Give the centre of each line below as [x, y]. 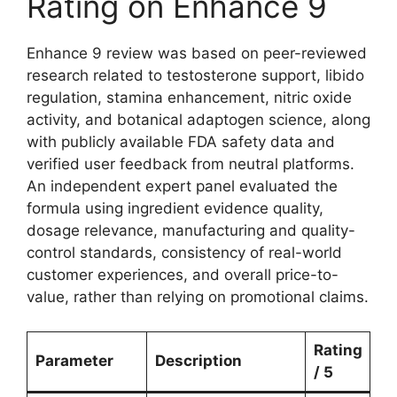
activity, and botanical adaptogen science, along [198, 120]
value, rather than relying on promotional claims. [198, 297]
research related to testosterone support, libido [195, 76]
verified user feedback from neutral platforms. [191, 164]
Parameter [74, 360]
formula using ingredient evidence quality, [175, 209]
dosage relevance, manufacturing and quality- [191, 231]
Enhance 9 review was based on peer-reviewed [197, 54]
